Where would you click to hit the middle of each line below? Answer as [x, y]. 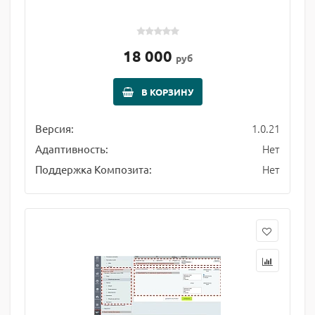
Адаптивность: [72, 149]
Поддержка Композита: [94, 169]
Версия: [54, 128]
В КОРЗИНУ [167, 92]
